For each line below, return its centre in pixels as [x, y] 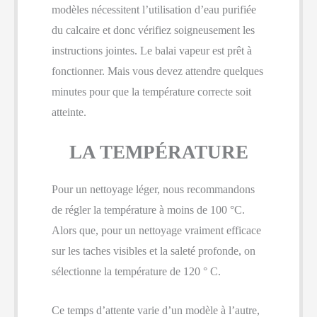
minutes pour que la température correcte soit [151, 91]
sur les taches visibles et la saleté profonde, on [154, 251]
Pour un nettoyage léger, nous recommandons [153, 190]
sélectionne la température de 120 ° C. [136, 272]
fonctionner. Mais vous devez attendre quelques [157, 71]
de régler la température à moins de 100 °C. [148, 210]
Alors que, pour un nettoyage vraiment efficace [156, 231]
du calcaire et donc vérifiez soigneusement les [153, 30]
